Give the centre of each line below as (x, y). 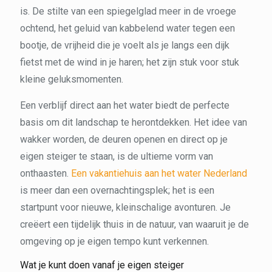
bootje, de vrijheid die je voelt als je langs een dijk (125, 46)
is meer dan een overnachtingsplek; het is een (117, 191)
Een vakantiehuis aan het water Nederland (159, 174)
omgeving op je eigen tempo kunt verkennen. (114, 242)
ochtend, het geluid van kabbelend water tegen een (127, 29)
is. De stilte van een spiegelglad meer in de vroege (128, 12)
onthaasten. (46, 174)
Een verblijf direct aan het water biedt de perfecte (125, 106)
